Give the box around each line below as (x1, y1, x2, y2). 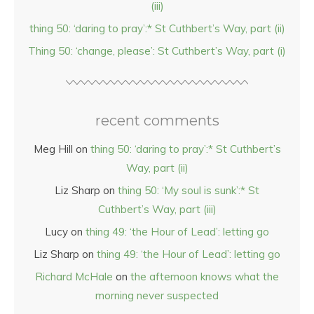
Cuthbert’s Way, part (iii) (97, 203, 217, 216)
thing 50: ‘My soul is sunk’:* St (118, 184, 259, 197)
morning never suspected (95, 289, 219, 302)
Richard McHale (35, 270, 113, 283)
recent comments (95, 112, 219, 129)
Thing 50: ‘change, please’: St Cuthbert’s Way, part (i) (28, 44, 286, 57)
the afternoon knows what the (130, 270, 279, 283)
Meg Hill (33, 142, 73, 156)
